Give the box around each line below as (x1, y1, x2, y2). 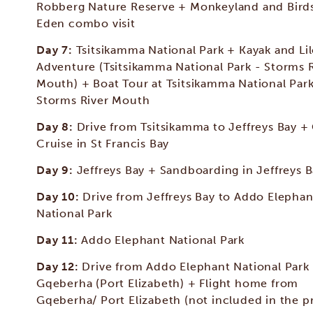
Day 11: (36, 233, 82, 247)
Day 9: (36, 163, 77, 177)
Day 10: (36, 190, 83, 203)
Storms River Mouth (36, 94, 150, 107)
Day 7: (36, 43, 76, 57)
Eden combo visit (36, 17, 136, 30)
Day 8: (36, 120, 77, 133)
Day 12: (36, 260, 82, 273)
